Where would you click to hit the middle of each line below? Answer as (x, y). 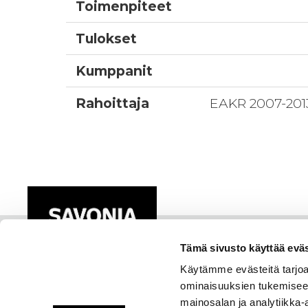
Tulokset (107, 38)
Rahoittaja (113, 103)
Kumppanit (114, 71)
